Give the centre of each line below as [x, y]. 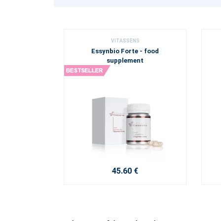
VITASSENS [125, 41]
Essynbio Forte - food [125, 51]
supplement [125, 61]
